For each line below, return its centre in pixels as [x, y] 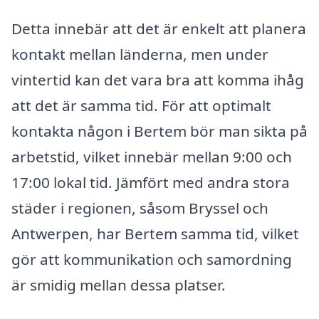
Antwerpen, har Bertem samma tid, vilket [155, 234]
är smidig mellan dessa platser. [119, 285]
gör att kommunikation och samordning [152, 260]
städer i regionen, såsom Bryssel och [140, 208]
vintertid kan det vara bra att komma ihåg [158, 80]
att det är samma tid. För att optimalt [141, 106]
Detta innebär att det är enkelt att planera [159, 29]
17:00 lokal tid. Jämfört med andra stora [151, 183]
